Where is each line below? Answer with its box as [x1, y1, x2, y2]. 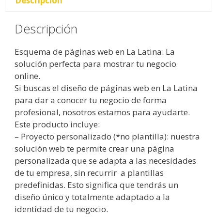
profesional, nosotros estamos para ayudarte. [15, 106, 190, 118]
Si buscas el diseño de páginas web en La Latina [15, 82, 198, 93]
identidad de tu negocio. [15, 203, 108, 215]
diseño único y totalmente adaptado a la [15, 191, 170, 202]
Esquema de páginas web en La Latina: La [15, 46, 175, 57]
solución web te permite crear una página [15, 142, 174, 154]
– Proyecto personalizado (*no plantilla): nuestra [15, 130, 200, 142]
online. [15, 70, 40, 81]
